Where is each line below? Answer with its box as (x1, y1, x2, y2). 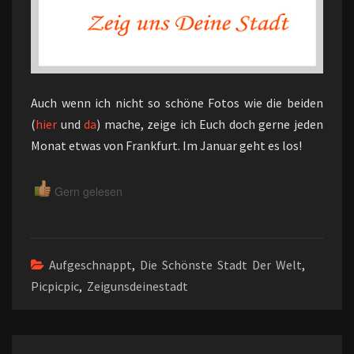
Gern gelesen (55, 183, 122, 199)
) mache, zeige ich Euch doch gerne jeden (96, 116, 324, 132)
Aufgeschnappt (49, 257, 132, 273)
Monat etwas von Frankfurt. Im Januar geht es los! (31, 137, 302, 153)
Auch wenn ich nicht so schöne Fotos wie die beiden (31, 95, 323, 111)
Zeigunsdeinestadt (87, 278, 188, 294)
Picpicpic (31, 278, 79, 294)
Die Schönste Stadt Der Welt (140, 257, 302, 273)
